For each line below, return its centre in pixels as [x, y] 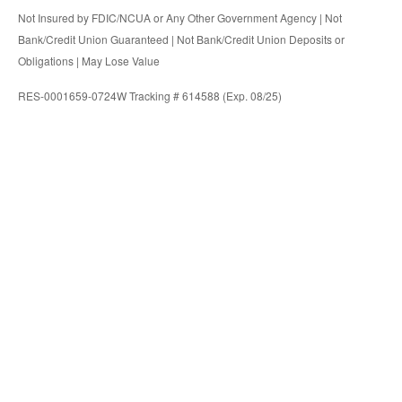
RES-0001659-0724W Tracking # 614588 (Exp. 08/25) [150, 95]
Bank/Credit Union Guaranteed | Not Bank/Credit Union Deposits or [181, 39]
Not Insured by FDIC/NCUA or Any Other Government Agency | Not [180, 17]
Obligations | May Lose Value [89, 60]
